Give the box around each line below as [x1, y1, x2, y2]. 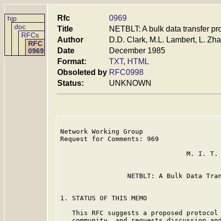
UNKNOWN [109, 79, 151, 87]
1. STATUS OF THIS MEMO [60, 194, 147, 202]
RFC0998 [109, 68, 144, 76]
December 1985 [109, 46, 165, 55]
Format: [57, 57, 86, 66]
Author [57, 36, 83, 44]
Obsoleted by [57, 68, 107, 76]
